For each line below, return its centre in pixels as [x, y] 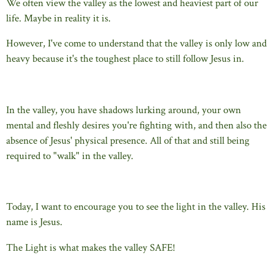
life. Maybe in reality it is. [58, 18]
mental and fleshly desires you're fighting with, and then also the [136, 125]
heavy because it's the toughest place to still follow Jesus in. [125, 59]
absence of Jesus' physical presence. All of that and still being [128, 140]
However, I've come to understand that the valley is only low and [136, 44]
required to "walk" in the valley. [70, 156]
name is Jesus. [34, 222]
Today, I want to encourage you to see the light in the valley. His [136, 207]
